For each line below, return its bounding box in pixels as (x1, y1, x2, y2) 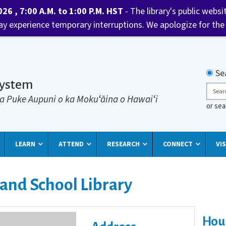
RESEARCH (107, 139, 140, 150)
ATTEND (59, 139, 84, 150)
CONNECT (163, 139, 193, 150)
